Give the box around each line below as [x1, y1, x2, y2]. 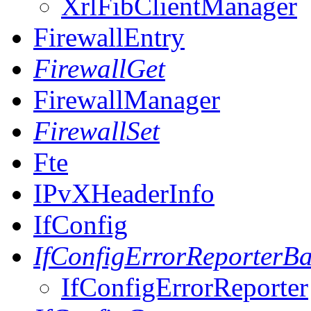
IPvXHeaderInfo [33, 178, 215, 208]
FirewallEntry [33, 22, 185, 52]
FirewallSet [33, 116, 160, 146]
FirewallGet [33, 53, 165, 83]
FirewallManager [33, 85, 220, 115]
